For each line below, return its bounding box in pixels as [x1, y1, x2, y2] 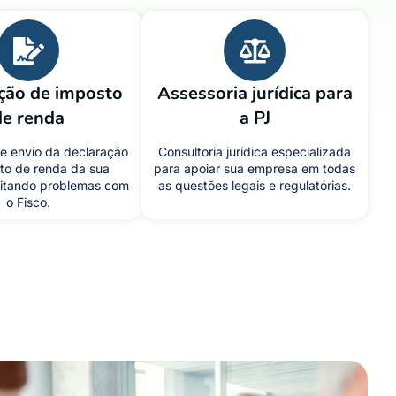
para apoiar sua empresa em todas [154, 161, 355, 176]
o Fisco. [6, 194, 50, 209]
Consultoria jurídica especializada [158, 144, 351, 159]
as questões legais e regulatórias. [158, 178, 351, 193]
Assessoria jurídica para [156, 81, 353, 105]
